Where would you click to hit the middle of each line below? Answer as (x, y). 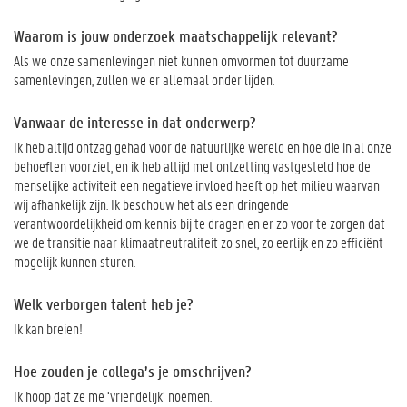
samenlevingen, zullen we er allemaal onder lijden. (145, 79)
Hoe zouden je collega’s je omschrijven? (133, 371)
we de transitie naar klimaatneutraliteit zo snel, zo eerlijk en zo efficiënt (199, 242)
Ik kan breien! (48, 328)
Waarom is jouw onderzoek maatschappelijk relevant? (176, 35)
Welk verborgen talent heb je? (104, 303)
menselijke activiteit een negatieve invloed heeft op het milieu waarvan (197, 184)
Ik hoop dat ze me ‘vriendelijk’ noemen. (115, 395)
